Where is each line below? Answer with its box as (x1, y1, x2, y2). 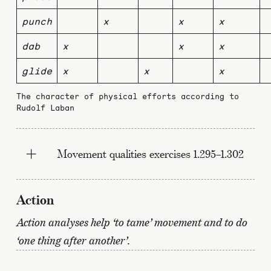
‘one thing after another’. (16, 233, 130, 247)
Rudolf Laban (16, 102, 74, 113)
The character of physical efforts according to (16, 91, 239, 102)
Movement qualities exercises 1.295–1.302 (57, 146, 244, 160)
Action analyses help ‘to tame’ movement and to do (16, 215, 247, 229)
